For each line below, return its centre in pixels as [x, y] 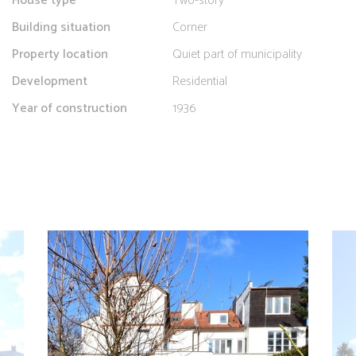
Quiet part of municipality [237, 55]
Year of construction [70, 109]
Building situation [61, 28]
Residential [200, 82]
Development [50, 82]
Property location [60, 55]
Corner [190, 28]
